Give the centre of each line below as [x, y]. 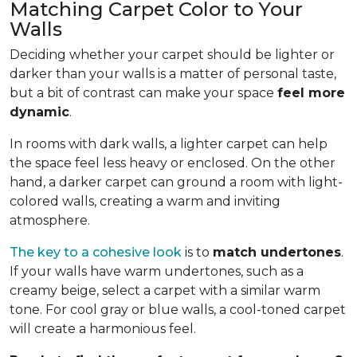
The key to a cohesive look [96, 252]
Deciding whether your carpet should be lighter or [172, 54]
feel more [311, 92]
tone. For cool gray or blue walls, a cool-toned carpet [178, 309]
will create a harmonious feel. [103, 328]
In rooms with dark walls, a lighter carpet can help [169, 143]
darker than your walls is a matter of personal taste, [173, 73]
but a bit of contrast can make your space [143, 92]
